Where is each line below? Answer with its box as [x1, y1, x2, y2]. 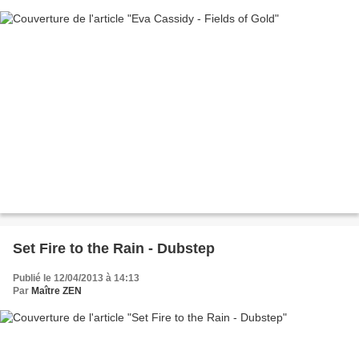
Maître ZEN [31, 284, 82, 296]
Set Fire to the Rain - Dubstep [13, 240, 215, 256]
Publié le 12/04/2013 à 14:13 [13, 272, 139, 284]
